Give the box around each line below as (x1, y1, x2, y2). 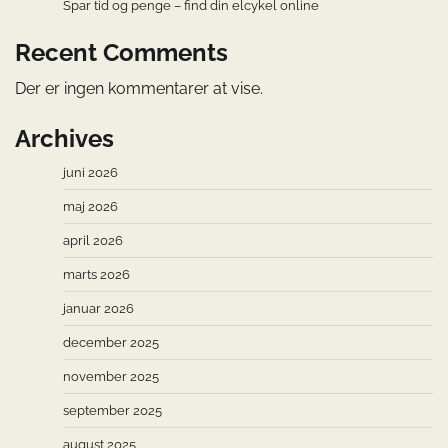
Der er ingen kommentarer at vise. (15, 78, 263, 98)
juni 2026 (63, 164, 118, 180)
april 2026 (63, 232, 123, 248)
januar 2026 (63, 300, 134, 316)
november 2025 (63, 368, 159, 384)
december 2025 (63, 334, 159, 350)
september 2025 (63, 402, 162, 418)
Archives (15, 123, 114, 153)
